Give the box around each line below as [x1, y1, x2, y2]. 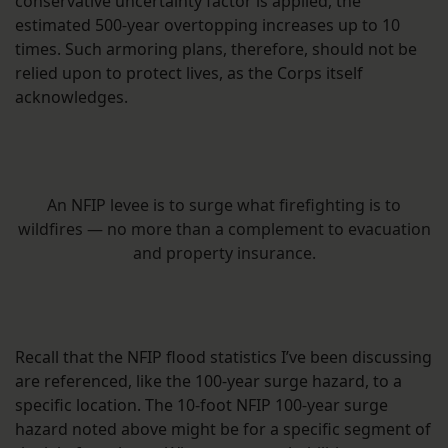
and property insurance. [132, 242, 316, 265]
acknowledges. [15, 86, 128, 109]
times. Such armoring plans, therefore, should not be [15, 38, 417, 61]
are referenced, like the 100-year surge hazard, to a [15, 370, 402, 393]
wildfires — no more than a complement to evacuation [17, 218, 431, 241]
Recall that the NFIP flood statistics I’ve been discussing [15, 346, 432, 369]
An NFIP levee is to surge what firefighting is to [47, 194, 401, 217]
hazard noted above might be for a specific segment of [15, 418, 431, 441]
